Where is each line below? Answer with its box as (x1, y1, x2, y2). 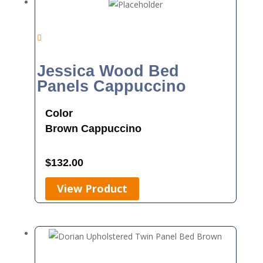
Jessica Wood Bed (37, 62, 180, 80)
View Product (56, 181, 127, 196)
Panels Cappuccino (37, 77, 187, 96)
